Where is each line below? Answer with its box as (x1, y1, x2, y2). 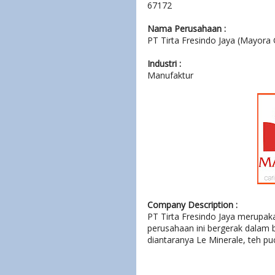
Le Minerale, (196, 233, 246, 246)
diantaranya (147, 233, 196, 246)
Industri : (147, 57, 181, 69)
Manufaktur (147, 69, 193, 81)
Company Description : (147, 198, 238, 211)
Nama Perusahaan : (147, 22, 226, 34)
